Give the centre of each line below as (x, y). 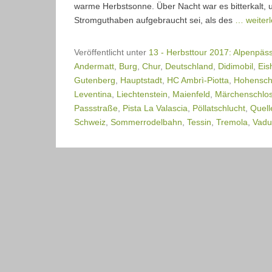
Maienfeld (191, 94)
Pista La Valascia (155, 108)
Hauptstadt (141, 80)
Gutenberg (95, 80)
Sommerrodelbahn (146, 122)
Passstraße (96, 108)
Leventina (93, 94)
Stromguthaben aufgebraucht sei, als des (155, 20)
